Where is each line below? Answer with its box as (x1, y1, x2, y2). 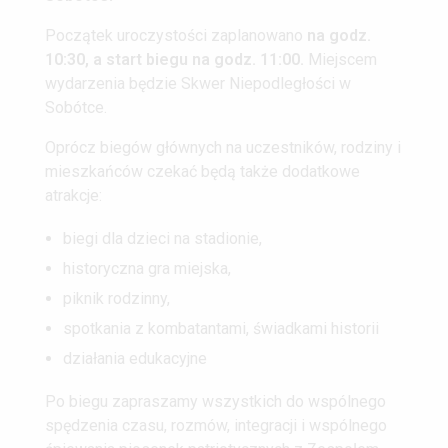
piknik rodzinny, (62, 289, 170, 309)
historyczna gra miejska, (62, 259, 231, 279)
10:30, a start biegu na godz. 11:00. (45, 50, 304, 70)
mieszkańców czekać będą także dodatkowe (45, 162, 360, 182)
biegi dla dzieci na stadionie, (62, 229, 262, 249)
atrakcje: (45, 186, 102, 206)
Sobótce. (45, 98, 107, 118)
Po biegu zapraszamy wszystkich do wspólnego (45, 392, 386, 412)
